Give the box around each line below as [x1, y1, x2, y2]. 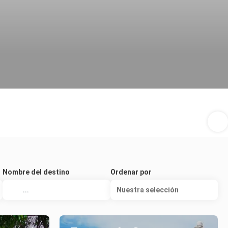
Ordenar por [110, 168, 152, 176]
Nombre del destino [3, 168, 70, 176]
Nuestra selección [116, 186, 179, 194]
